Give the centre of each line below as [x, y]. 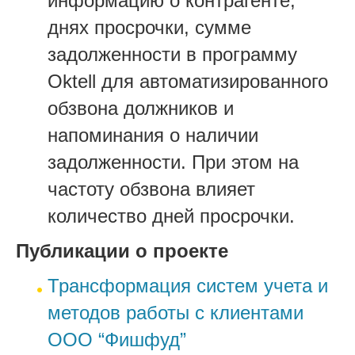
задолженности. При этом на [173, 162]
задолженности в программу [172, 54]
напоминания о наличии [153, 135]
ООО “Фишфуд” [117, 339]
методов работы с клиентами [176, 312]
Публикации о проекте [122, 250]
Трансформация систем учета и [188, 285]
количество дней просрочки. [171, 216]
